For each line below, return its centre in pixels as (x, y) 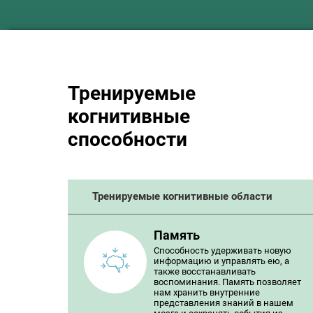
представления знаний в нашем (224, 303)
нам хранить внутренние (207, 292)
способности (128, 139)
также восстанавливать (205, 271)
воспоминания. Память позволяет (227, 282)
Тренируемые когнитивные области (182, 196)
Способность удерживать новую (223, 250)
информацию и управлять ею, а (221, 261)
